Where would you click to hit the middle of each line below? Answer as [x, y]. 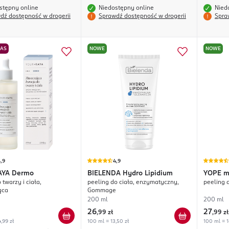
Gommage [102, 191]
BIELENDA [104, 174]
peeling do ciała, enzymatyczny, [133, 183]
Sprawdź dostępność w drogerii [142, 17]
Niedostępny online [126, 8]
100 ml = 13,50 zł [108, 222]
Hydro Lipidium [148, 174]
